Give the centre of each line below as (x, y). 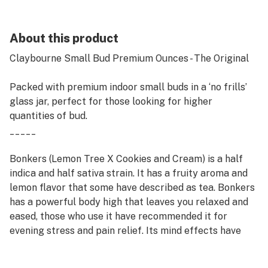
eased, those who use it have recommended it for (118, 216)
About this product (64, 38)
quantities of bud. (48, 116)
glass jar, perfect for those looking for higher (111, 101)
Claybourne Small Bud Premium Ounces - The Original (129, 58)
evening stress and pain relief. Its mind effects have (125, 231)
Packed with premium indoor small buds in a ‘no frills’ (128, 87)
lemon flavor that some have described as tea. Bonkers (132, 188)
